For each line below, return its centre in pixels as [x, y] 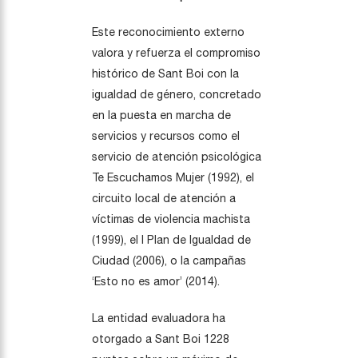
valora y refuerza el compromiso [176, 53]
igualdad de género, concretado [177, 94]
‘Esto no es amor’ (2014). [156, 281]
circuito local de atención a [164, 198]
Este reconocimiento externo [168, 32]
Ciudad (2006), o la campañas [169, 261]
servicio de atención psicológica [177, 157]
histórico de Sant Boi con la [165, 74]
